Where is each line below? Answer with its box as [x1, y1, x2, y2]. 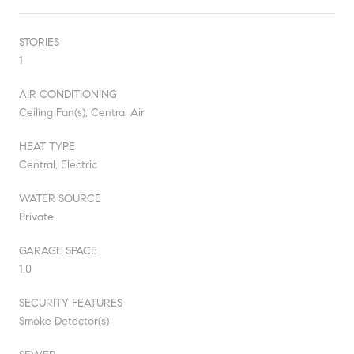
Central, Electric [19, 157, 97, 171]
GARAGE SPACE [19, 243, 97, 258]
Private [19, 209, 54, 224]
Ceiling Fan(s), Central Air [19, 105, 145, 119]
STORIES [19, 35, 59, 49]
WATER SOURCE [19, 191, 101, 205]
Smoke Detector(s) [19, 314, 109, 328]
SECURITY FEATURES [19, 296, 122, 310]
